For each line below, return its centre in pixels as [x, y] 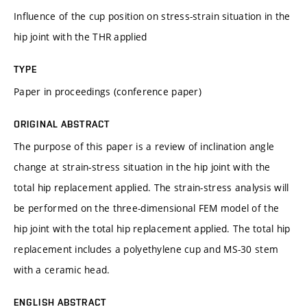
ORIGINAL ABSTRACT [62, 124]
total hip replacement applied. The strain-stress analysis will [151, 187]
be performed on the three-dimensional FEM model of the [147, 208]
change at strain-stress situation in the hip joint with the [142, 167]
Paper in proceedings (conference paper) [108, 91]
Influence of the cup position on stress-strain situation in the [152, 16]
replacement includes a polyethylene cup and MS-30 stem [146, 249]
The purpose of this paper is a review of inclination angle [144, 146]
